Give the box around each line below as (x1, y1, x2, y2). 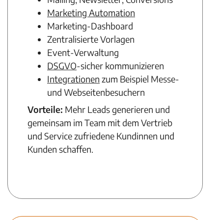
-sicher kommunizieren (77, 60, 164, 71)
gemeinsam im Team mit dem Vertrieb (27, 117, 172, 128)
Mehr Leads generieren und (65, 104, 170, 115)
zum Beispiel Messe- (102, 73, 179, 84)
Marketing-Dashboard (47, 20, 133, 31)
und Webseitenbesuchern (47, 86, 145, 98)
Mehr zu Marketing (27, 167, 89, 176)
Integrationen (47, 73, 100, 84)
